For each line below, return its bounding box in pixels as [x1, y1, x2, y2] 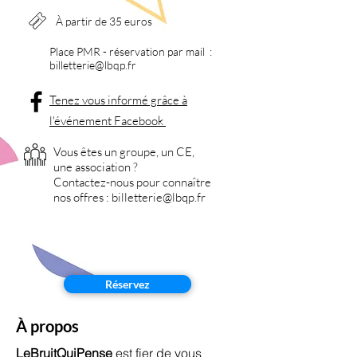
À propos [16, 316, 79, 335]
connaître [163, 175, 211, 190]
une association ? [53, 159, 138, 175]
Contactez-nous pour [53, 175, 163, 190]
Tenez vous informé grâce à [49, 92, 187, 108]
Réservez [105, 277, 150, 291]
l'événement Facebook [49, 113, 166, 128]
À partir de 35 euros [56, 14, 152, 28]
